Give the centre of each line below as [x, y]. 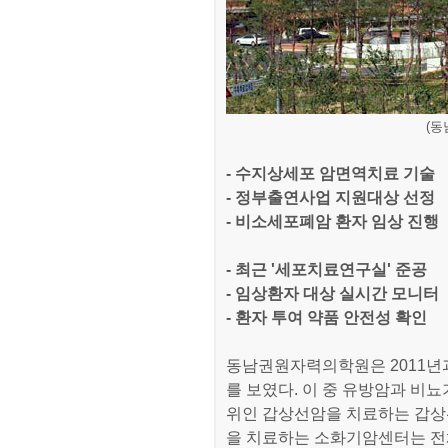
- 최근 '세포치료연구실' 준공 [326, 269]
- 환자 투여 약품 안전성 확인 [326, 317]
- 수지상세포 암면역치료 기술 [330, 173]
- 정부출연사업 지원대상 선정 [330, 197]
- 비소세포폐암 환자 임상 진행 [332, 221]
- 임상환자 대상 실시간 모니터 [332, 293]
